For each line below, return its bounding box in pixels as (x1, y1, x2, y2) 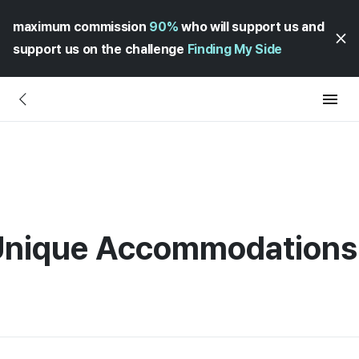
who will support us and (178, 19, 325, 34)
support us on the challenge (13, 42, 188, 57)
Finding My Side (187, 42, 283, 57)
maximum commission (13, 19, 150, 34)
